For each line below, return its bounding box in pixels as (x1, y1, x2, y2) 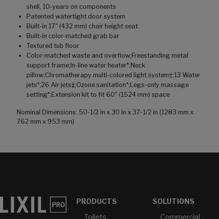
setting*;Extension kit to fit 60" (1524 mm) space (26, 90, 170, 98)
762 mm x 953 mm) (17, 117, 74, 125)
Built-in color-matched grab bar (26, 32, 119, 40)
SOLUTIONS (152, 197, 195, 205)
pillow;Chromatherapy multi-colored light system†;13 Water (26, 71, 200, 79)
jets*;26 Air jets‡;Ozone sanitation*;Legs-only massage (26, 81, 189, 88)
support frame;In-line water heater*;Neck (26, 61, 145, 69)
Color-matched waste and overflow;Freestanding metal (26, 51, 188, 59)
